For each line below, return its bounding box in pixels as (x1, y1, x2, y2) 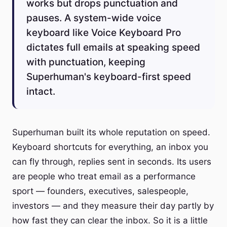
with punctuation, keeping (26, 56, 145, 68)
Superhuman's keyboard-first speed (26, 71, 191, 83)
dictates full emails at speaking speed (26, 42, 200, 53)
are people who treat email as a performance (12, 171, 196, 181)
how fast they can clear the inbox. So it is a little (12, 215, 208, 225)
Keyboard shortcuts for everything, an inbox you (12, 142, 208, 152)
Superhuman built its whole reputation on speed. (12, 127, 210, 137)
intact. (26, 86, 55, 97)
